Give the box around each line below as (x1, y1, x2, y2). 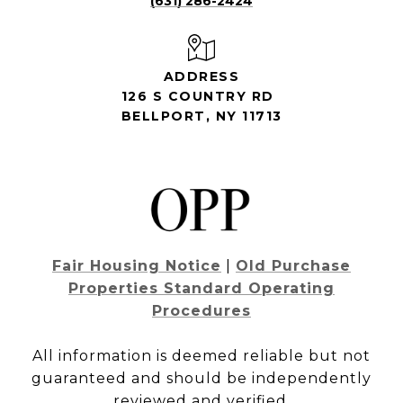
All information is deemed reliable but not (32, 347, 371, 365)
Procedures (152, 302, 251, 320)
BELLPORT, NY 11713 (121, 108, 282, 125)
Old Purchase (236, 257, 351, 275)
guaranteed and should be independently (31, 370, 372, 388)
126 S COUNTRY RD (121, 88, 274, 105)
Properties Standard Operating (68, 280, 335, 298)
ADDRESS (163, 68, 240, 85)
